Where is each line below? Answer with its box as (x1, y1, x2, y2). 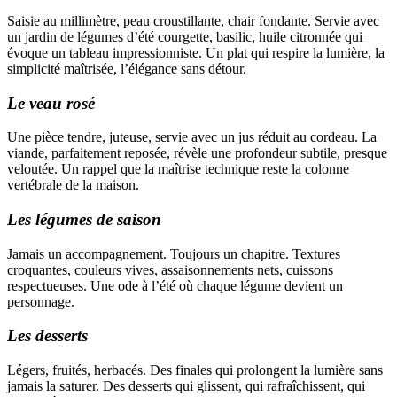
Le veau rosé (7, 93, 95, 113)
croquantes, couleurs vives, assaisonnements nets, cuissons (7, 261, 333, 277)
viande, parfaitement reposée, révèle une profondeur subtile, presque (7, 145, 387, 161)
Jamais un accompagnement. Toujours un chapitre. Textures (7, 245, 340, 261)
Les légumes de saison (7, 209, 161, 229)
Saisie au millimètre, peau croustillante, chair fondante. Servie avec (7, 12, 379, 28)
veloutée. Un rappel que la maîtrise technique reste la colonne (7, 161, 349, 177)
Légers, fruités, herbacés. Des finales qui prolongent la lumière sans (7, 362, 383, 378)
